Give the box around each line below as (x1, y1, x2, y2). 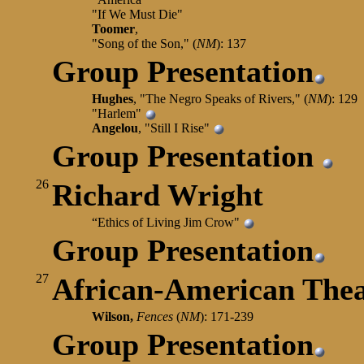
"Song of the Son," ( (92, 37, 197, 50)
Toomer (92, 22, 135, 36)
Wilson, (92, 310, 136, 323)
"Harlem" (92, 106, 145, 120)
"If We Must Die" (92, 7, 183, 21)
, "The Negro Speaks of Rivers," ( (133, 92, 308, 106)
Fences (136, 310, 176, 323)
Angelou (92, 121, 138, 135)
